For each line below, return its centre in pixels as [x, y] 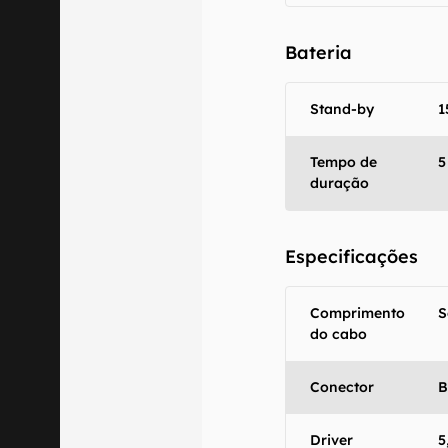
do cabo [339, 334]
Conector [342, 387]
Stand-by [342, 109]
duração [340, 183]
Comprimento [358, 313]
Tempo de [344, 162]
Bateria [319, 52]
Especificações [352, 256]
